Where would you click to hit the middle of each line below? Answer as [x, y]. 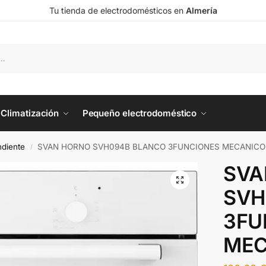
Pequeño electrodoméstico [140, 113]
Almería [201, 10]
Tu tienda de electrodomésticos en [117, 10]
